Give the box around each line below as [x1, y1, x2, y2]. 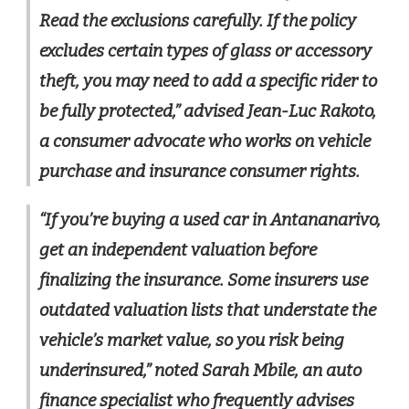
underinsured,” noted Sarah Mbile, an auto [39, 359, 362, 381]
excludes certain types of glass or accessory [39, 39, 372, 61]
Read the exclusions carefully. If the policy [39, 9, 356, 31]
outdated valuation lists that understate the [39, 299, 376, 320]
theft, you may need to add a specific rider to [39, 69, 377, 91]
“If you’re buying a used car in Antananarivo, [39, 208, 381, 230]
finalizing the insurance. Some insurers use [39, 268, 368, 290]
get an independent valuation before [39, 238, 317, 260]
